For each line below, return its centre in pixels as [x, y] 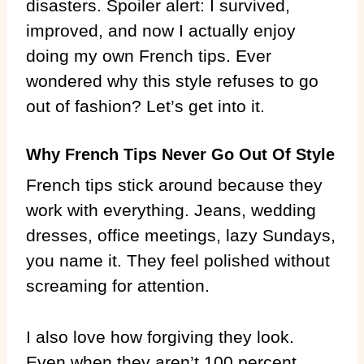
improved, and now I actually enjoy [161, 30]
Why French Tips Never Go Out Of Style [180, 154]
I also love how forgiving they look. [160, 336]
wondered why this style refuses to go [172, 80]
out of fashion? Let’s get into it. [145, 106]
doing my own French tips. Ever [149, 55]
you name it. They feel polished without [178, 260]
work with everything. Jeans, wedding [171, 210]
